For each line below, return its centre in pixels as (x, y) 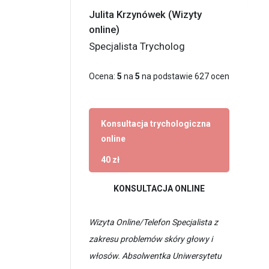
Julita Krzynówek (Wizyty (145, 14)
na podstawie (167, 76)
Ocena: (103, 76)
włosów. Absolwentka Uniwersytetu (155, 255)
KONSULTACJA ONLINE (159, 188)
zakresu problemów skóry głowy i (151, 239)
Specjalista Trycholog (137, 46)
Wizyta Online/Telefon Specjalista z (153, 222)
